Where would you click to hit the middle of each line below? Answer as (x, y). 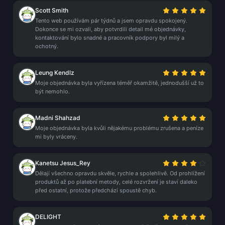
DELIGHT (48, 217)
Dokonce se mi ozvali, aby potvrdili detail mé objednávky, (110, 29)
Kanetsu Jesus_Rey (63, 163)
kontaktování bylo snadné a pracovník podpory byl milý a (110, 38)
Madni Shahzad (58, 118)
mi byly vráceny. (56, 137)
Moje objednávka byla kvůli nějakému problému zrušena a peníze (119, 128)
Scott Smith (52, 10)
